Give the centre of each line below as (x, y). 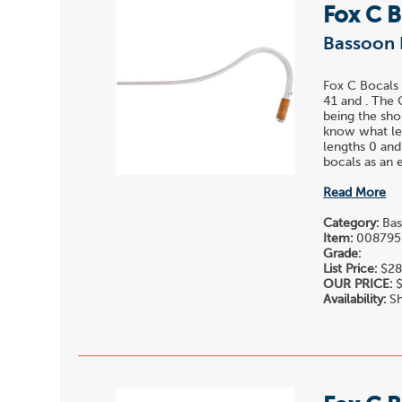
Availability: (355, 300)
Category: (351, 224)
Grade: (342, 254)
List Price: (350, 270)
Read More (355, 193)
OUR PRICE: (358, 285)
